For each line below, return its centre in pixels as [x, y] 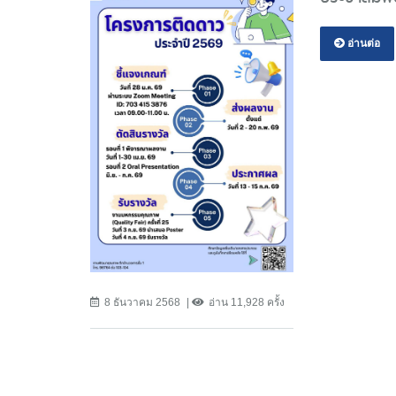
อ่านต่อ [362, 44]
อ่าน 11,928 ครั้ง [247, 302]
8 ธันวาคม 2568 [142, 302]
